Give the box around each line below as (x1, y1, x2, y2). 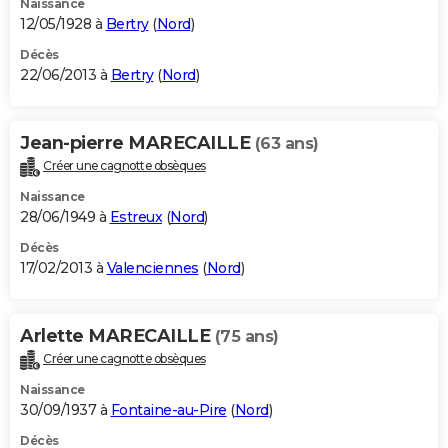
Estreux (109, 207, 162, 226)
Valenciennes (106, 258, 199, 277)
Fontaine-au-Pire (110, 400, 227, 419)
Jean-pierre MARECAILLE (20, 131, 255, 154)
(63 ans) (254, 133, 319, 153)
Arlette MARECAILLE (20, 324, 215, 347)
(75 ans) (214, 326, 279, 346)
